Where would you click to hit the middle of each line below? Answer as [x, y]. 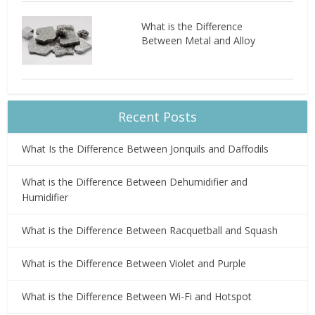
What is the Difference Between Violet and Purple [134, 264]
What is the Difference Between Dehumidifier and [135, 182]
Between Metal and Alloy [198, 41]
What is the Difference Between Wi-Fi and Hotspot [137, 297]
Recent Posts [157, 117]
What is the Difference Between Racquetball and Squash [150, 231]
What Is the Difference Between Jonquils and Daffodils [146, 149]
